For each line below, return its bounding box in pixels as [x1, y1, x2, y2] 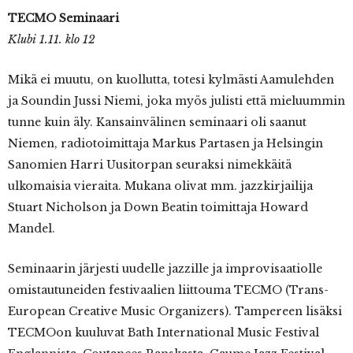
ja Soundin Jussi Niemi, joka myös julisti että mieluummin [8, 94, 345, 109]
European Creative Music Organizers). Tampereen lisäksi [8, 304, 342, 319]
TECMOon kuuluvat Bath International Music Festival [8, 325, 319, 340]
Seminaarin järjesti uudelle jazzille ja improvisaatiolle [8, 262, 322, 277]
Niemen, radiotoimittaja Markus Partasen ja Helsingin [8, 136, 323, 151]
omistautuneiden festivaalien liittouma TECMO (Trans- [8, 283, 329, 298]
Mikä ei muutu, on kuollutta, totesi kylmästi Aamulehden [8, 72, 334, 87]
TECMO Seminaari [8, 11, 119, 26]
